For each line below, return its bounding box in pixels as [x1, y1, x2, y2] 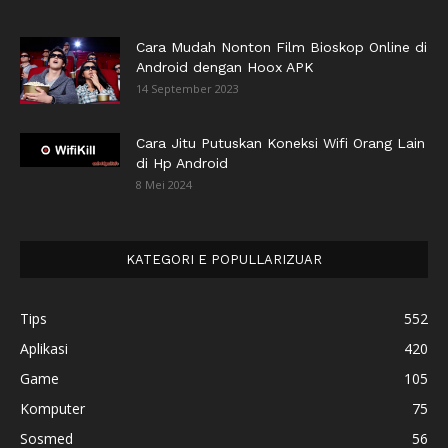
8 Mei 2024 [136, 177, 192, 193]
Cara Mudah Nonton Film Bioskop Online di [136, 39, 427, 56]
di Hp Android [136, 155, 228, 172]
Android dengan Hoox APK [136, 59, 314, 76]
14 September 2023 [136, 81, 239, 97]
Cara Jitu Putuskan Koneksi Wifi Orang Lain [136, 135, 425, 152]
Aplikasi [20, 339, 68, 359]
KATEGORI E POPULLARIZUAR [126, 252, 322, 268]
